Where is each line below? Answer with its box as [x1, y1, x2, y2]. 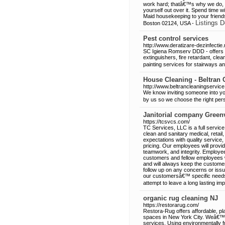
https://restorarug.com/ [143, 202, 199, 208]
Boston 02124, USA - [143, 20, 195, 26]
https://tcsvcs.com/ [143, 119, 190, 125]
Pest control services [143, 35, 208, 42]
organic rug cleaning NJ [143, 194, 218, 202]
